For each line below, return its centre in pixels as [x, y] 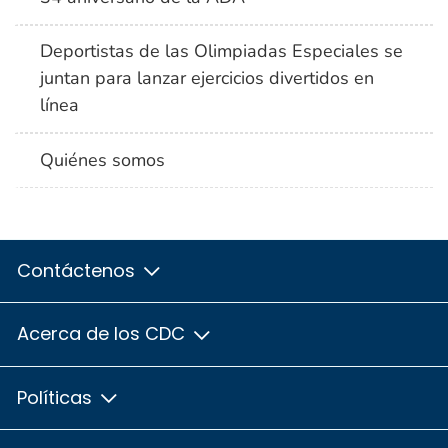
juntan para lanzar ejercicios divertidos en [207, 78]
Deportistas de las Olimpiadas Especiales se [222, 51]
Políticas [57, 397]
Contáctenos [78, 270]
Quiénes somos [103, 159]
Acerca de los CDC [103, 334]
